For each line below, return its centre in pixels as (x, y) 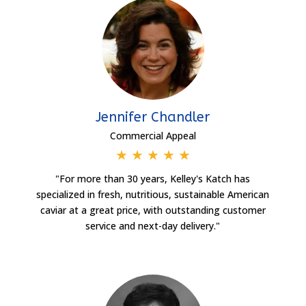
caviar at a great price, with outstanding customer (153, 210)
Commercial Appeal (153, 135)
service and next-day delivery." (153, 225)
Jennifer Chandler (153, 117)
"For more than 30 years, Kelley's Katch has (153, 178)
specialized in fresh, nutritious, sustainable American (153, 194)
